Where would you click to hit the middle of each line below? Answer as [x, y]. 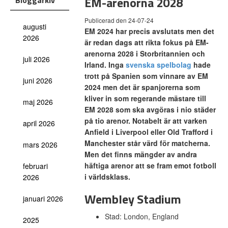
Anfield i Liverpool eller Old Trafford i [148, 132]
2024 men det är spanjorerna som [142, 87]
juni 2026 [38, 80]
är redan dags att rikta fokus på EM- [146, 42]
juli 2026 [36, 59]
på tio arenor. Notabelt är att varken [146, 121]
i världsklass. [108, 177]
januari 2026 [43, 198]
